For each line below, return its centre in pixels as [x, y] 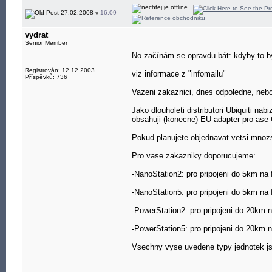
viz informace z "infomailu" [179, 74]
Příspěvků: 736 [46, 77]
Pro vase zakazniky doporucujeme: [194, 156]
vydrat [36, 35]
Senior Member [46, 43]
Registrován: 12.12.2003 [60, 70]
